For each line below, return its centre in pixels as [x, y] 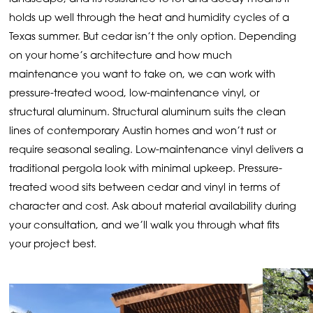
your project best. [53, 245]
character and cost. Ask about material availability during [153, 208]
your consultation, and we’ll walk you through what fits [145, 226]
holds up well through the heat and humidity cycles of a [150, 19]
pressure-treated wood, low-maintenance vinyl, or [134, 94]
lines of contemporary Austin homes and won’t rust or [143, 132]
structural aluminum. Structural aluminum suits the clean [148, 113]
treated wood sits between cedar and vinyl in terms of [145, 189]
